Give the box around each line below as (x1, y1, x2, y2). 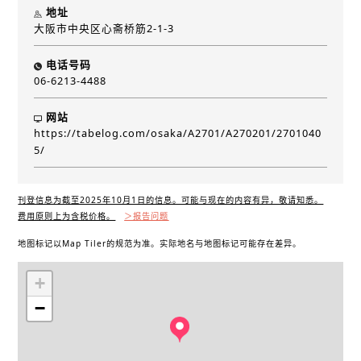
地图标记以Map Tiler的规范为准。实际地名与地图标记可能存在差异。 (18, 237, 302, 249)
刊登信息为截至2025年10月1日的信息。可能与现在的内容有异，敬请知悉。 (18, 193, 324, 205)
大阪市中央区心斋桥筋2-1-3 (34, 21, 175, 36)
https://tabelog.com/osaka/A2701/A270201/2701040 (34, 125, 322, 140)
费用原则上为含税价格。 (18, 210, 116, 222)
